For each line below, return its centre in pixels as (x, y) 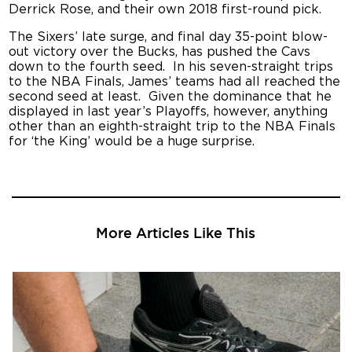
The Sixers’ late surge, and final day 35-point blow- (169, 37)
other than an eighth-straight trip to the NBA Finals (172, 126)
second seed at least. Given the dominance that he (170, 96)
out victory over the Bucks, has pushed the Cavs (160, 51)
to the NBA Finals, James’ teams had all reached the (175, 81)
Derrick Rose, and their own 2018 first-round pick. (165, 9)
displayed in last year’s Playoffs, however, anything (169, 111)
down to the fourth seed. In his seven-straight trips (171, 66)
